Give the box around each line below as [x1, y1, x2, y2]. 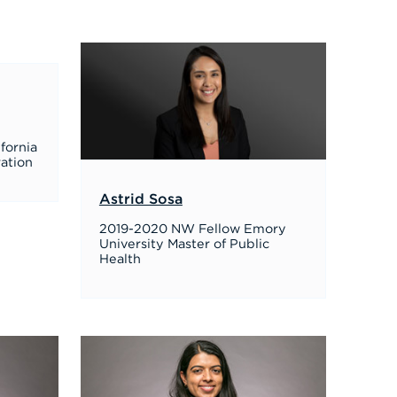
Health [98, 253, 141, 266]
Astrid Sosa [98, 192, 183, 206]
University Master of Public [98, 237, 269, 251]
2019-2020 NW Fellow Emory [98, 222, 286, 236]
